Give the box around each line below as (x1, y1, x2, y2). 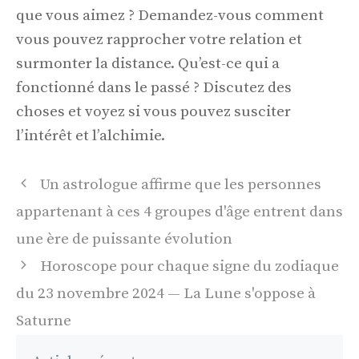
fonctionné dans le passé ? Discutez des (16, 79, 292, 98)
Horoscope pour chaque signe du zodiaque (40, 256, 340, 276)
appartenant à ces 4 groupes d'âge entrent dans (16, 202, 343, 221)
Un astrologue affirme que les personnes (40, 175, 322, 194)
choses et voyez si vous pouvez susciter (16, 103, 291, 122)
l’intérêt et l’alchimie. (16, 127, 165, 146)
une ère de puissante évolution (16, 229, 232, 248)
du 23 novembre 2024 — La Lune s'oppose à (16, 284, 316, 303)
